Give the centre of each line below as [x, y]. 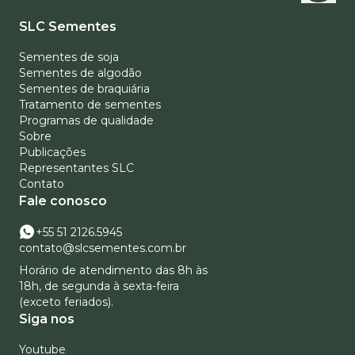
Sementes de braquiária [84, 89]
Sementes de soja [69, 57]
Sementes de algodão [80, 73]
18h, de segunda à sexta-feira [99, 286]
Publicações [52, 152]
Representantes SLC [76, 168]
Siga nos [47, 319]
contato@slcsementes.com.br [103, 248]
